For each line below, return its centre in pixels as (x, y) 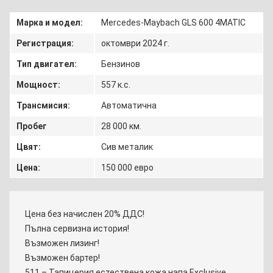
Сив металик (127, 147)
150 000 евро (127, 168)
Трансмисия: (43, 106)
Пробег (32, 126)
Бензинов (121, 64)
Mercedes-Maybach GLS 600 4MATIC (173, 23)
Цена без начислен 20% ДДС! (85, 214)
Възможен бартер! (62, 258)
